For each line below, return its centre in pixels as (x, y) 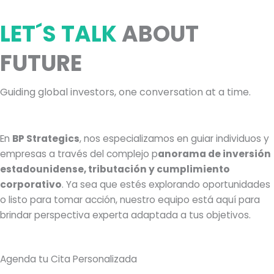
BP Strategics (46, 139)
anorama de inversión (214, 154)
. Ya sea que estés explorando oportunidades (166, 184)
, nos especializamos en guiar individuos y (174, 139)
